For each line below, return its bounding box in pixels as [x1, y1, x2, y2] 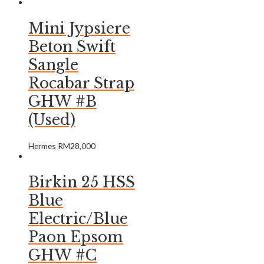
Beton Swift [28, 37, 115, 56]
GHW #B [28, 92, 97, 111]
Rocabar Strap [28, 74, 134, 93]
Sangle [28, 55, 78, 74]
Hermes [28, 141, 58, 151]
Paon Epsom [28, 228, 123, 247]
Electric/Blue [28, 210, 128, 229]
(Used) [28, 110, 75, 129]
